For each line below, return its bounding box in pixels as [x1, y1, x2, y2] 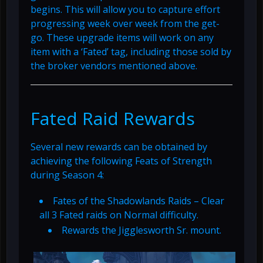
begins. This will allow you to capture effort [31, 2, 220, 16]
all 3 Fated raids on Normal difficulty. [39, 208, 198, 221]
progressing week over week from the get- [31, 16, 220, 30]
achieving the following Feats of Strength [31, 154, 212, 167]
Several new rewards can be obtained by [31, 140, 207, 153]
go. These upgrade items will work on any [31, 31, 214, 44]
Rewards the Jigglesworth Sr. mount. [62, 223, 221, 237]
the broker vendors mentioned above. [31, 59, 197, 72]
